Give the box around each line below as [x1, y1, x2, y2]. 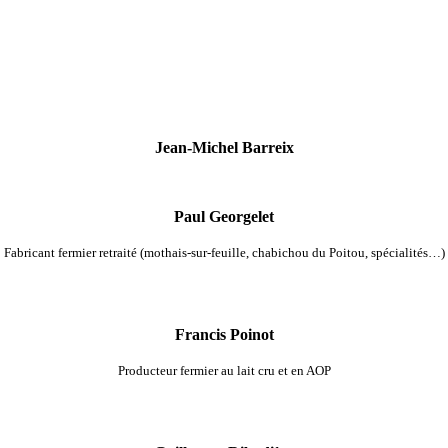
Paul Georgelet [174, 207, 274, 225]
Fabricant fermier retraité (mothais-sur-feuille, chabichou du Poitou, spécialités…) [3, 244, 445, 260]
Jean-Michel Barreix [154, 139, 294, 157]
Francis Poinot [174, 326, 274, 344]
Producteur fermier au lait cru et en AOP [117, 363, 331, 379]
